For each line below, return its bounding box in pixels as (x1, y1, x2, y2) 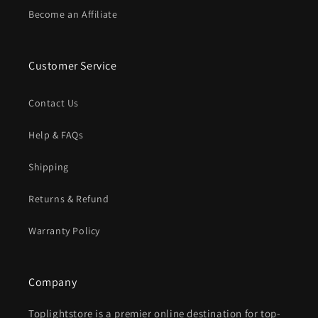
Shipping (28, 160, 69, 174)
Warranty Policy (28, 224, 100, 238)
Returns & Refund (28, 192, 109, 206)
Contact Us (28, 97, 79, 110)
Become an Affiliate (28, 8, 118, 21)
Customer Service (28, 58, 117, 74)
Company (28, 275, 77, 290)
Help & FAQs (28, 128, 84, 142)
